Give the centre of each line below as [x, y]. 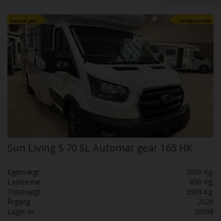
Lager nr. [21, 212]
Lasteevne [24, 182]
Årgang [19, 202]
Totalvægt [24, 192]
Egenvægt [23, 172]
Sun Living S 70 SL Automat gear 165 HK [100, 148]
